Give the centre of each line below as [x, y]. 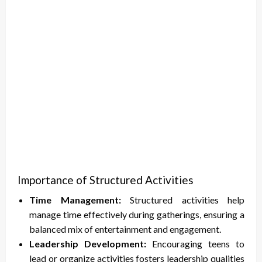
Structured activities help [182, 200]
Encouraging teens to [195, 244]
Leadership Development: [88, 244]
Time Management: [75, 200]
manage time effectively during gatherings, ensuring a [137, 215]
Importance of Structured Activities [106, 180]
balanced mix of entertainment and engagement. [125, 229]
